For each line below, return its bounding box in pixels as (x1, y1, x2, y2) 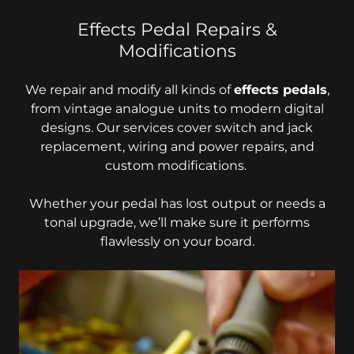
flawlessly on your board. (100, 234, 254, 249)
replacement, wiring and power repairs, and (40, 139, 314, 154)
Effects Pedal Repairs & (77, 19, 277, 40)
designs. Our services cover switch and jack (41, 120, 313, 135)
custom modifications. (104, 158, 250, 173)
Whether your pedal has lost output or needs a (28, 196, 326, 211)
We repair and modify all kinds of (24, 82, 234, 97)
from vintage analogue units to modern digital (30, 101, 324, 116)
